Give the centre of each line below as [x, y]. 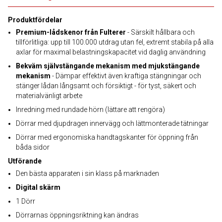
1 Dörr [26, 201]
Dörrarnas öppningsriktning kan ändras [77, 215]
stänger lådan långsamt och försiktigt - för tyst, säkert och [106, 86]
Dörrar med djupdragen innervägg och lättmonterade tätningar [112, 123]
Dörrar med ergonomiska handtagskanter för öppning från [107, 137]
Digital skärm [38, 187]
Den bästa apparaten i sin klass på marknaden [87, 173]
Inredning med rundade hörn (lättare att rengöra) [90, 110]
